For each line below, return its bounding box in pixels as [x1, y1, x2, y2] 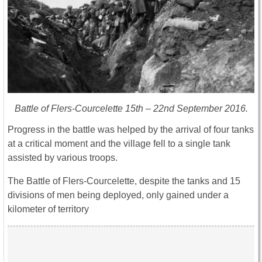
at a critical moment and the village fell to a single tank [8, 138, 230, 149]
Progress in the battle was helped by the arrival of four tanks [8, 124, 254, 135]
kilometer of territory [8, 204, 89, 214]
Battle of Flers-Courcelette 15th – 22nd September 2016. [14, 103, 248, 113]
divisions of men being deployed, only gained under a [8, 189, 229, 200]
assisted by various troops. [8, 152, 118, 163]
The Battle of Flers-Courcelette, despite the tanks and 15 [8, 175, 240, 186]
